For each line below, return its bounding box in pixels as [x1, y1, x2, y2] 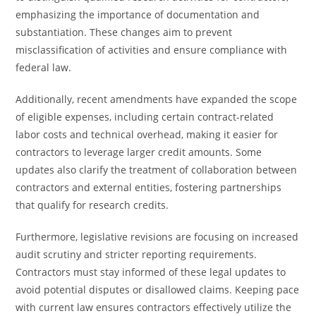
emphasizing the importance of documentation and [16, 8, 260, 21]
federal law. [16, 61, 72, 74]
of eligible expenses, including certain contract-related [16, 110, 274, 123]
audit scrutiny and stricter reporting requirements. [16, 248, 257, 261]
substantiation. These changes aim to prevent [16, 25, 233, 39]
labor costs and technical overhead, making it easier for [16, 128, 279, 141]
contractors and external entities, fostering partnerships [16, 181, 282, 194]
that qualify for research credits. [16, 198, 169, 212]
